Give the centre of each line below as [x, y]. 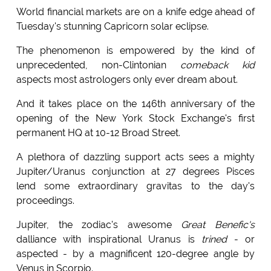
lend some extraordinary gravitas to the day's [135, 186]
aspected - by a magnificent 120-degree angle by [135, 254]
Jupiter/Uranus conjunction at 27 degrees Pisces [135, 172]
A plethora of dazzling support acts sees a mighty [135, 157]
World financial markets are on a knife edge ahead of [135, 12]
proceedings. [45, 201]
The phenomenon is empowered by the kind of [135, 51]
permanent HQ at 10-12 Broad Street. [98, 133]
